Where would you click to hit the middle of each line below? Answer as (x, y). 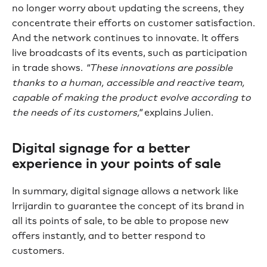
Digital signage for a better (101, 148)
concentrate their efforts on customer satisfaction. (133, 23)
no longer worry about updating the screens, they (128, 8)
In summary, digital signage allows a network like (125, 191)
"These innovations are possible (159, 68)
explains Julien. (179, 113)
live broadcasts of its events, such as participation (130, 53)
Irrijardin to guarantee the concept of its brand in (128, 206)
